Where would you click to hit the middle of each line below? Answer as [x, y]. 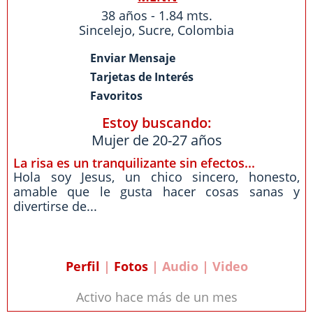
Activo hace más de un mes [156, 297]
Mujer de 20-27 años [156, 140]
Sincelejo [105, 30]
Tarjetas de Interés [142, 77]
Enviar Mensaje [133, 58]
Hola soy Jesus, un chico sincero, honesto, [156, 177]
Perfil [82, 266]
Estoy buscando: [156, 123]
